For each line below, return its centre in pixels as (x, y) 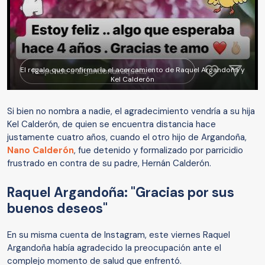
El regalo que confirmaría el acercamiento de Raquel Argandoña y (132, 70)
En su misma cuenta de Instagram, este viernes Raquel (119, 235)
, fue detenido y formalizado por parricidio (159, 151)
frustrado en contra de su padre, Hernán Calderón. (109, 164)
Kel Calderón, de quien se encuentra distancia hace (112, 125)
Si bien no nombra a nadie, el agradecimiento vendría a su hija (131, 112)
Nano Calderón (41, 151)
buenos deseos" (57, 209)
